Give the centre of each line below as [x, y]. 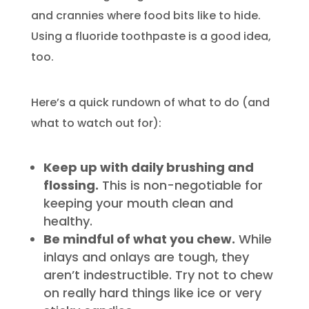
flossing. [71, 185]
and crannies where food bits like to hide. [146, 15]
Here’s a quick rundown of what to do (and [150, 102]
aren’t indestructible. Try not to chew [158, 275]
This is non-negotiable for [180, 185]
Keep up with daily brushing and [148, 167]
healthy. [68, 221]
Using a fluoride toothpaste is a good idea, [151, 36]
